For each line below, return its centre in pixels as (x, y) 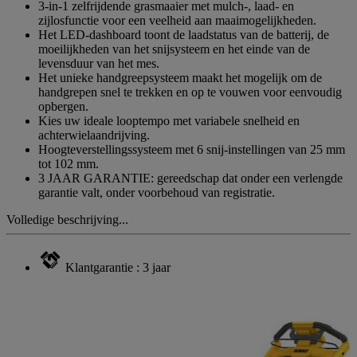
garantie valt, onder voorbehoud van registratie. (157, 192)
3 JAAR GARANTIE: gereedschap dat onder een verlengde (190, 178)
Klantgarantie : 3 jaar (118, 267)
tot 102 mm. (69, 163)
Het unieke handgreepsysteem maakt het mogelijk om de (180, 77)
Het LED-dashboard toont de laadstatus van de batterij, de (184, 34)
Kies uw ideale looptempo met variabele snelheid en (169, 120)
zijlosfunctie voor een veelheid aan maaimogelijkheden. (177, 20)
